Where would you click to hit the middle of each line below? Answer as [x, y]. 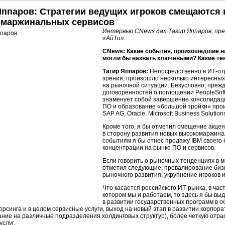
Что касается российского [140, 188]
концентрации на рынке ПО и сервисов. [159, 148]
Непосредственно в [178, 71]
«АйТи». [114, 38]
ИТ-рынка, [192, 188]
